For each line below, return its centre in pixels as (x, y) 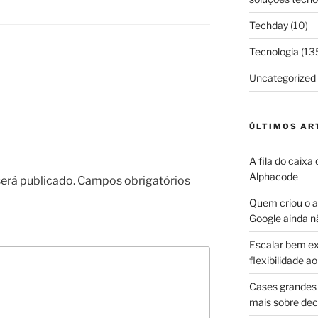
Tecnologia (274, 52)
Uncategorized (282, 78)
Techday (268, 26)
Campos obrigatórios (134, 180)
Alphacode (273, 177)
